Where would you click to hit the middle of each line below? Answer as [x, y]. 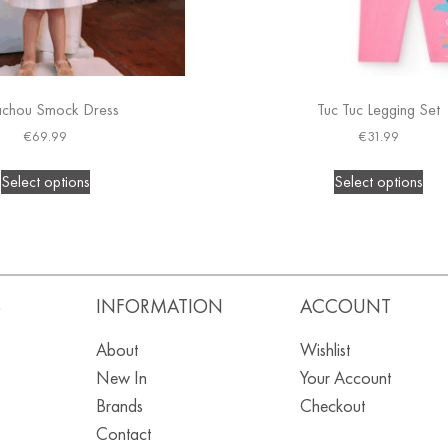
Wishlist [324, 349]
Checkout [332, 405]
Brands [119, 405]
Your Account [345, 377]
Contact [123, 433]
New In [121, 377]
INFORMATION [159, 305]
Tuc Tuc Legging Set [379, 109]
